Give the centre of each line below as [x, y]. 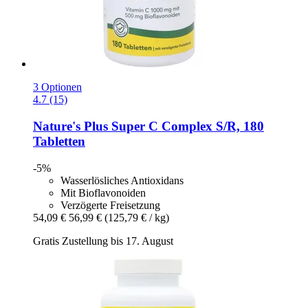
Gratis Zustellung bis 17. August [103, 241]
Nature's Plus [70, 126]
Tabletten [59, 142]
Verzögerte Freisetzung [110, 205]
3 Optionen [57, 87]
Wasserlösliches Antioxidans [122, 180]
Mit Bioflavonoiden [103, 192]
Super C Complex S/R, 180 [186, 126]
